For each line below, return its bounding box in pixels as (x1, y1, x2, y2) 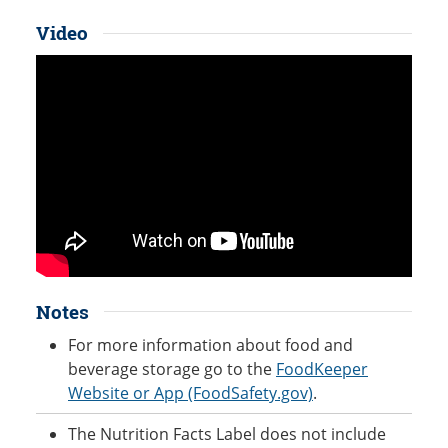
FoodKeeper (276, 358, 368, 381)
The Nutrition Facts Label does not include (68, 423, 386, 446)
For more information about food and (68, 334, 353, 357)
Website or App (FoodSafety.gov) (68, 382, 313, 405)
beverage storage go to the (68, 358, 276, 381)
